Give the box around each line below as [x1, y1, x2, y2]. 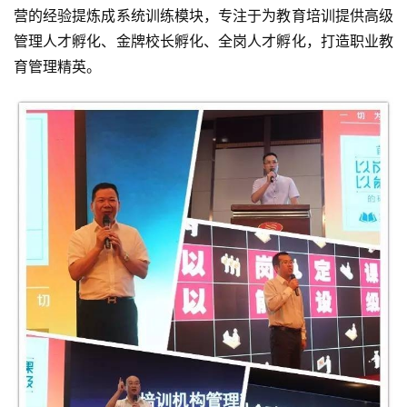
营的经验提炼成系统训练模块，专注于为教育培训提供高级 [14, 5, 393, 25]
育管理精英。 [14, 56, 101, 75]
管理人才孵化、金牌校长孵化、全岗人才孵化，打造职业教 [14, 31, 393, 50]
